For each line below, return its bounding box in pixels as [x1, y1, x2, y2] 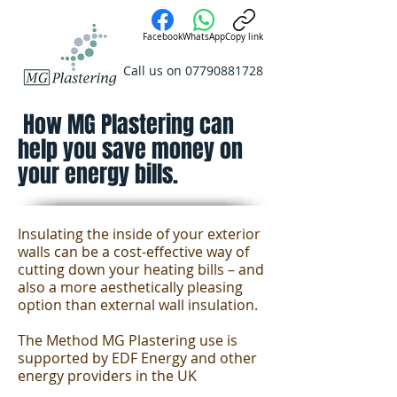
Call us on [123, 62, 185, 79]
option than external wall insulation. [18, 295, 258, 315]
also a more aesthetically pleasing [18, 277, 243, 297]
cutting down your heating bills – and [18, 260, 264, 279]
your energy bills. [18, 157, 178, 191]
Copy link [225, 31, 263, 43]
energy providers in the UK [18, 366, 197, 385]
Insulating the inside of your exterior [18, 224, 261, 244]
